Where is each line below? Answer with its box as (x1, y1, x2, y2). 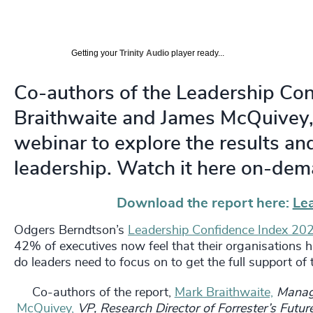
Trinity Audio (119, 48, 169, 58)
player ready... (169, 48, 224, 58)
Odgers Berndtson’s (14, 224, 128, 237)
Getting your (71, 48, 119, 58)
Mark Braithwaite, (174, 286, 273, 299)
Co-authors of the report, (31, 286, 175, 299)
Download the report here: (116, 196, 293, 210)
